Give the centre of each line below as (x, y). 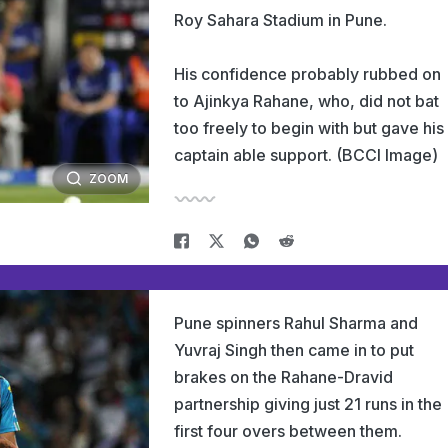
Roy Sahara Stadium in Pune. (280, 20)
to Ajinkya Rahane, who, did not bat (306, 101)
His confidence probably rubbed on (307, 74)
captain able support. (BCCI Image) (306, 155)
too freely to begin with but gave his (309, 128)
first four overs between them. (288, 431)
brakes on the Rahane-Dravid (283, 377)
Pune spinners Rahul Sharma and (296, 323)
